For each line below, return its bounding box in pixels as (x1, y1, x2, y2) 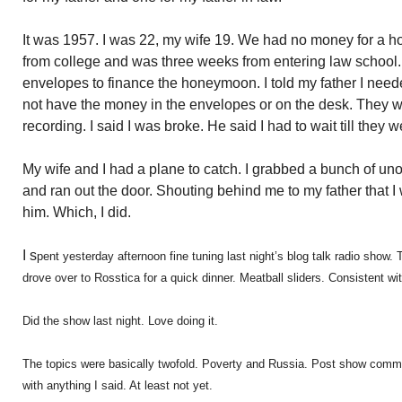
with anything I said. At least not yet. (22, 379, 213, 392)
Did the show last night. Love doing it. (22, 314, 222, 328)
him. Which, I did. (22, 205, 131, 220)
